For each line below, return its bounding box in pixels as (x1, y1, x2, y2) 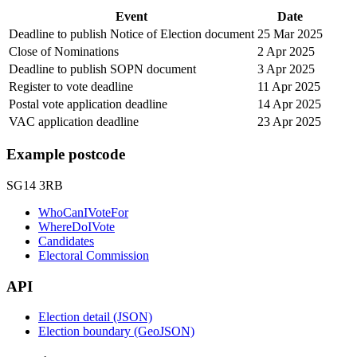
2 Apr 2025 (257, 44, 315, 58)
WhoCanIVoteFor (38, 206, 128, 219)
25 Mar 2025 (257, 26, 323, 41)
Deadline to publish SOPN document (9, 61, 196, 76)
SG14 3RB (6, 178, 63, 192)
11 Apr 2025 (257, 79, 320, 93)
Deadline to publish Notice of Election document (9, 26, 254, 41)
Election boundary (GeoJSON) (38, 324, 194, 339)
